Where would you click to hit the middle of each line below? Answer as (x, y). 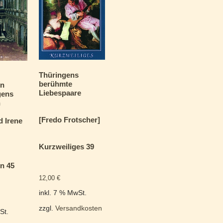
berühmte (55, 84)
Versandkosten (78, 209)
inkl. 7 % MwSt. (62, 193)
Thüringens (58, 75)
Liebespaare (60, 93)
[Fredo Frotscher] (69, 120)
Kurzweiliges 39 (66, 147)
